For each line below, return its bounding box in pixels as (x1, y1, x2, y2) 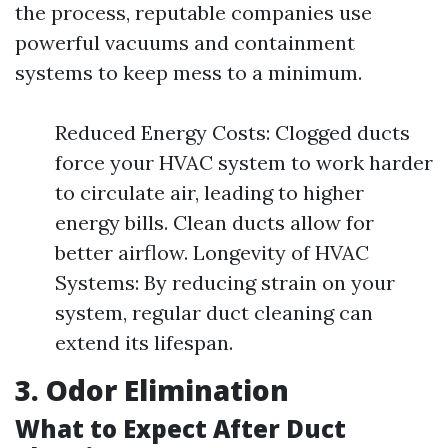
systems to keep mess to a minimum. (15, 60, 362, 85)
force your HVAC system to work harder (55, 150, 433, 175)
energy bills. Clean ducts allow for (55, 210, 374, 235)
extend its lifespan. (55, 330, 233, 355)
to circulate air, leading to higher (55, 180, 364, 205)
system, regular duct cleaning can (55, 300, 373, 325)
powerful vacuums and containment (15, 30, 355, 55)
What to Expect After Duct (15, 412, 346, 445)
